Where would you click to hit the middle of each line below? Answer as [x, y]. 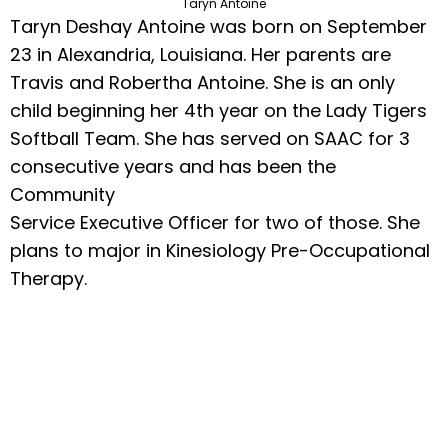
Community [62, 195]
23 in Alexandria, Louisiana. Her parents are [200, 55]
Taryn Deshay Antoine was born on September [218, 27]
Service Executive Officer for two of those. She [215, 223]
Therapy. [48, 279]
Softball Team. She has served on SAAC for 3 [210, 139]
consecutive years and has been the [173, 167]
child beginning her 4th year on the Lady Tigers [218, 111]
